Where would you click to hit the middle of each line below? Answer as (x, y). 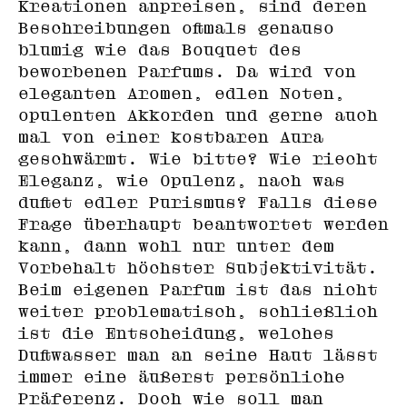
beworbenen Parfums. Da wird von (187, 72)
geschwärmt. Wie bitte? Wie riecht (198, 159)
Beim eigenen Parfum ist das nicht (198, 290)
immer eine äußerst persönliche (182, 377)
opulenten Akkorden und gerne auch (198, 115)
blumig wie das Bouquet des (160, 50)
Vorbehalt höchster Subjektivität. (198, 268)
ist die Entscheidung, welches (176, 333)
